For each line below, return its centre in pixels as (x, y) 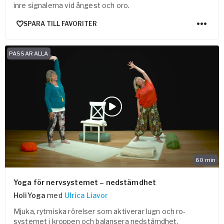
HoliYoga (29, 195)
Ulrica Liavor (86, 195)
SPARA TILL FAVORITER (60, 23)
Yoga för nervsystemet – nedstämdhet (85, 182)
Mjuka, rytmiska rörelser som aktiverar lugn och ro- (100, 211)
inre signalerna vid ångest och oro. (72, 5)
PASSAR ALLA (29, 54)
